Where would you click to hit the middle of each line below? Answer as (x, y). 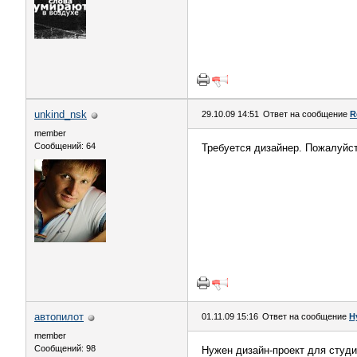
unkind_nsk (61, 114)
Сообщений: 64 (65, 146)
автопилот (59, 317)
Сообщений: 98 (65, 348)
